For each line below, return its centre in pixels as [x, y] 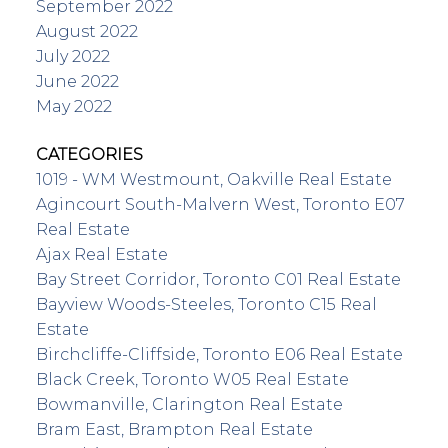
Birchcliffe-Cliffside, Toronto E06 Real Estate [219, 354]
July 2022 [72, 57]
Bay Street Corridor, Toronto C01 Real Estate [218, 279]
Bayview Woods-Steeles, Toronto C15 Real [206, 304]
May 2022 [73, 107]
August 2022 [86, 32]
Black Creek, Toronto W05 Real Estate [192, 379]
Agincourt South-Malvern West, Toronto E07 [220, 204]
